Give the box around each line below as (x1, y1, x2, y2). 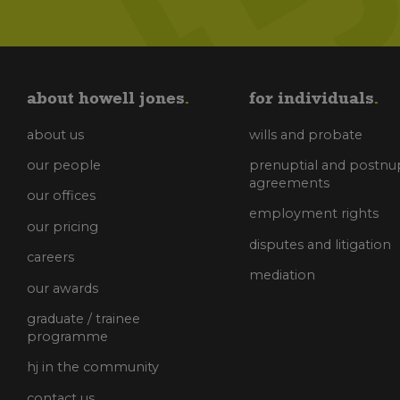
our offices (27, 187, 96, 204)
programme (27, 329, 108, 346)
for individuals (249, 87, 374, 108)
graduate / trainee (27, 311, 140, 328)
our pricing (27, 218, 98, 235)
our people (27, 157, 101, 174)
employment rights (249, 205, 379, 222)
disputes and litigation (249, 236, 392, 253)
